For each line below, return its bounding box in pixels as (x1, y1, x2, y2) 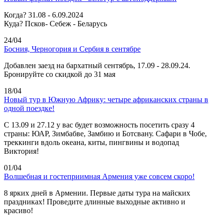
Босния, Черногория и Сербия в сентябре (4, 44, 141, 53)
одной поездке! (4, 104, 54, 112)
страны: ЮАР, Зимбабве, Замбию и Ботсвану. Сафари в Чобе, (4, 129, 207, 138)
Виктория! (4, 146, 39, 155)
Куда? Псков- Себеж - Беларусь (4, 19, 107, 28)
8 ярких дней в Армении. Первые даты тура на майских (4, 188, 190, 197)
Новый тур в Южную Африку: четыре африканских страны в (4, 95, 208, 104)
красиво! (4, 206, 33, 215)
